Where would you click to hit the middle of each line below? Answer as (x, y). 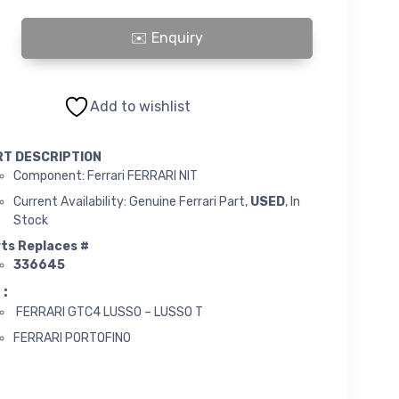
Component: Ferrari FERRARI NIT (105, 175)
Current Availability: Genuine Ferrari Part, (131, 201)
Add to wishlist (141, 106)
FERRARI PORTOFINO (72, 338)
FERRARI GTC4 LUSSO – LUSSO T (108, 312)
